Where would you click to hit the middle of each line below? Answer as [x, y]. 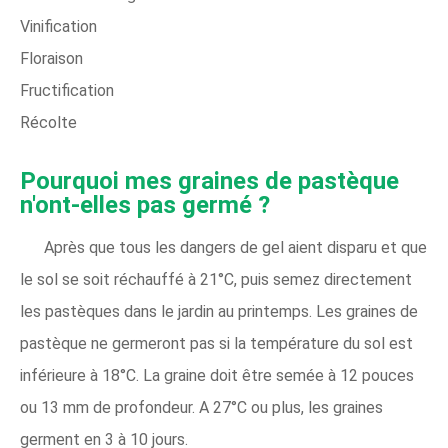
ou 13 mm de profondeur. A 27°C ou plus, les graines [201, 407]
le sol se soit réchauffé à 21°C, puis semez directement [216, 279]
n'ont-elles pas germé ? [145, 205]
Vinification [58, 26]
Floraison [51, 58]
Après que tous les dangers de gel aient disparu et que [235, 247]
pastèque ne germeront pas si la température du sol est [216, 343]
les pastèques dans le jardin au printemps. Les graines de [219, 311]
